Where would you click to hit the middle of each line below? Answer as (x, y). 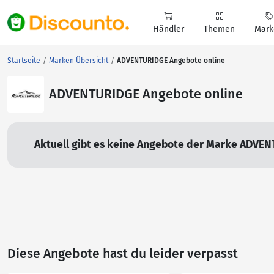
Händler (168, 29)
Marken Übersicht (79, 61)
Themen (219, 29)
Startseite (24, 61)
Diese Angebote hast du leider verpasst (123, 254)
